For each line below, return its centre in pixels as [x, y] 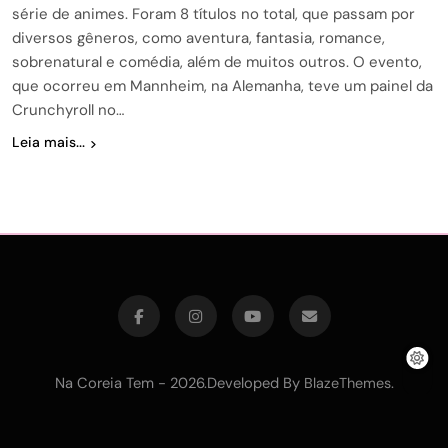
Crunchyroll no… [68, 110]
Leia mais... [48, 142]
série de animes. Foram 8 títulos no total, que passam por [213, 14]
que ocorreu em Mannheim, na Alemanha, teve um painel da [222, 86]
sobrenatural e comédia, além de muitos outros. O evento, [217, 62]
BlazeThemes [347, 383]
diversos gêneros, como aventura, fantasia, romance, [198, 38]
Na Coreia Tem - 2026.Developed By [179, 383]
